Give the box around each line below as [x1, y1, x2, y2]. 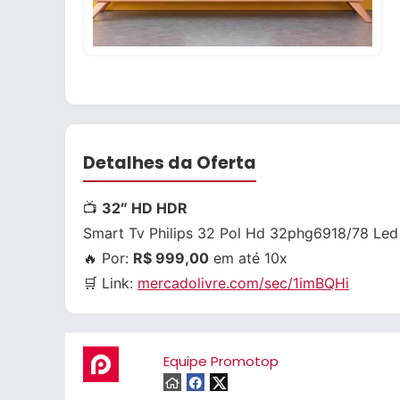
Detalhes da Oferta [83, 151, 256, 175]
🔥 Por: [83, 249, 133, 267]
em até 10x [209, 249, 287, 267]
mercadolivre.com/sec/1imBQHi [137, 274, 349, 292]
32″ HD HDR [102, 199, 187, 217]
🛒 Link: [83, 274, 137, 292]
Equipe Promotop [163, 352, 279, 371]
